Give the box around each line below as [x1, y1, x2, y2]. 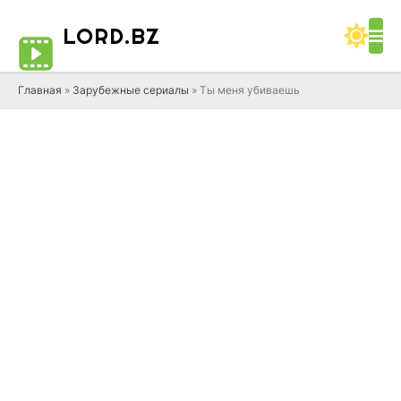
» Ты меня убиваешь [189, 83, 300, 97]
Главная [18, 83, 62, 97]
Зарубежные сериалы [73, 83, 189, 97]
